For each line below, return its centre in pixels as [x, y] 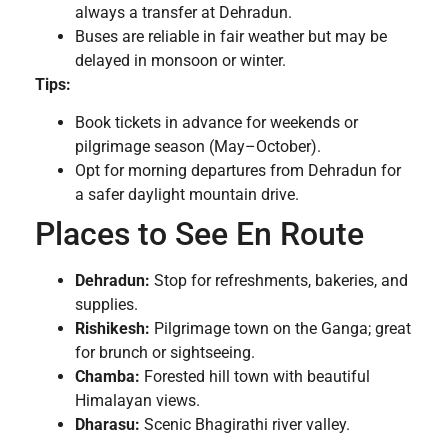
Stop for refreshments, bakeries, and [279, 281]
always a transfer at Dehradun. [183, 12]
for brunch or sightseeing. [165, 353]
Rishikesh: [112, 329]
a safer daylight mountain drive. [187, 195]
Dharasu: [107, 425]
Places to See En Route [199, 234]
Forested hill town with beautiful [255, 377]
